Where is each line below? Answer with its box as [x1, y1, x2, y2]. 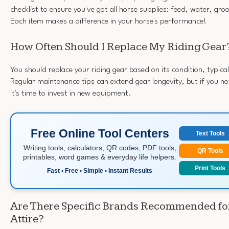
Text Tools [195, 130, 225, 138]
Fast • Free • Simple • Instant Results [47, 167, 152, 174]
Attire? [10, 213, 44, 226]
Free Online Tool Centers [30, 126, 169, 140]
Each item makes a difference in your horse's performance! [10, 17, 207, 26]
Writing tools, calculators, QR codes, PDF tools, [23, 143, 176, 152]
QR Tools [197, 147, 223, 155]
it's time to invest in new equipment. [10, 89, 131, 98]
